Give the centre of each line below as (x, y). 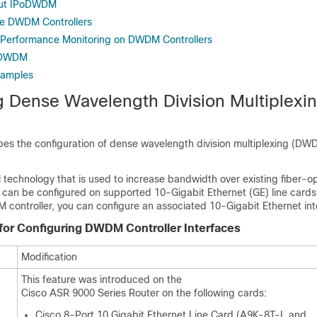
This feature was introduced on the (102, 279)
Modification (49, 257)
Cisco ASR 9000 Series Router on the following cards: (144, 293)
